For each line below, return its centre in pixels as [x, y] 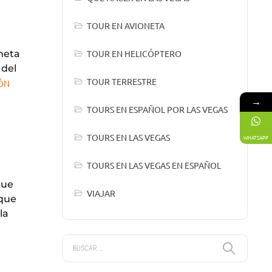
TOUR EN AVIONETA [126, 26]
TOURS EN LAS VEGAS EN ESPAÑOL [154, 165]
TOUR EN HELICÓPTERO [134, 54]
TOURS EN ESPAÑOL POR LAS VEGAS [158, 110]
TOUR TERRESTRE [122, 82]
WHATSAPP [256, 137]
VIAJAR [101, 193]
